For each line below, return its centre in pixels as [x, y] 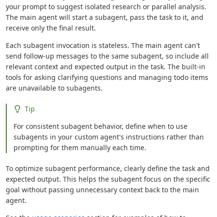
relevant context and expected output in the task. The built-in [106, 67]
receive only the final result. [51, 28]
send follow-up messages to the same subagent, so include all [107, 56]
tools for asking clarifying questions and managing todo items [107, 77]
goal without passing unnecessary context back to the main [102, 190]
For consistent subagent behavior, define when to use [101, 126]
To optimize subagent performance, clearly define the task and [108, 168]
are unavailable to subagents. [54, 88]
